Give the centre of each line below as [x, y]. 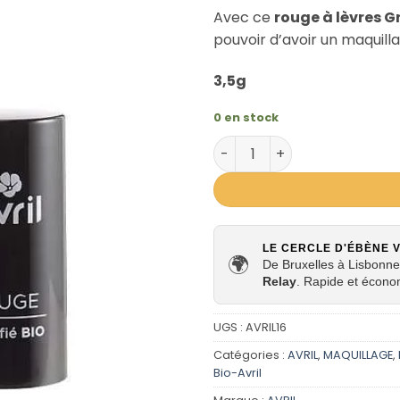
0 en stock [246, 117]
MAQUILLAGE [358, 355]
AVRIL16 [266, 328]
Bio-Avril [237, 373]
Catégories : [250, 355]
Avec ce [244, 18]
